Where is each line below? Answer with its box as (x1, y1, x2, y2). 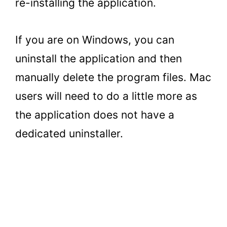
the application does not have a (15, 108, 174, 122)
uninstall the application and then (15, 52, 182, 65)
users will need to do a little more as (15, 90, 197, 103)
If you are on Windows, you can (15, 33, 174, 47)
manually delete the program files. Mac (15, 71, 211, 84)
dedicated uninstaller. (15, 127, 126, 140)
